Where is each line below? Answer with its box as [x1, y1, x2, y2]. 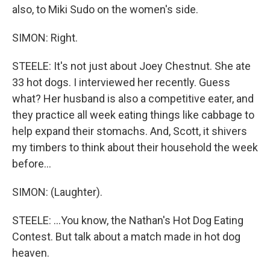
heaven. [12, 246, 49, 259]
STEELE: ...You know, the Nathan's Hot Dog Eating [12, 214, 243, 227]
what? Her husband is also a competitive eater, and [12, 92, 254, 105]
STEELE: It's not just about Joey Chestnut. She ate [12, 60, 251, 72]
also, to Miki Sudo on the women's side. [12, 3, 198, 16]
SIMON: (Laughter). [12, 186, 102, 198]
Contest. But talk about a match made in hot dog [12, 230, 240, 243]
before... [12, 157, 51, 170]
